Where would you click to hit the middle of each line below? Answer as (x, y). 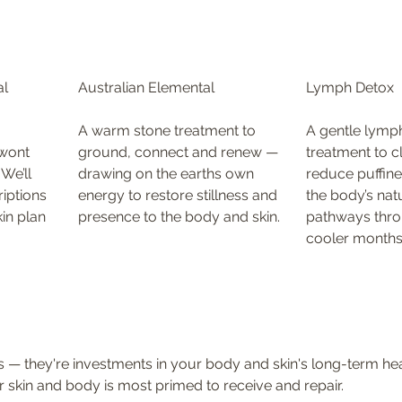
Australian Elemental (147, 87)
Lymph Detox (350, 87)
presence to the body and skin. (179, 216)
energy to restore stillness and (180, 195)
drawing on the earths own (168, 173)
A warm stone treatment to (169, 130)
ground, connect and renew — (180, 152)
